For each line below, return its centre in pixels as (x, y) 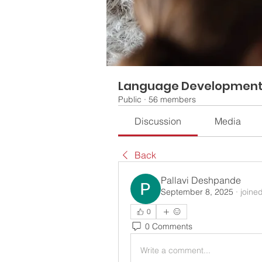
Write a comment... (175, 250)
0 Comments (169, 226)
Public (130, 99)
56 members (172, 99)
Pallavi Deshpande (201, 180)
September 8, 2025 (197, 192)
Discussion (158, 121)
